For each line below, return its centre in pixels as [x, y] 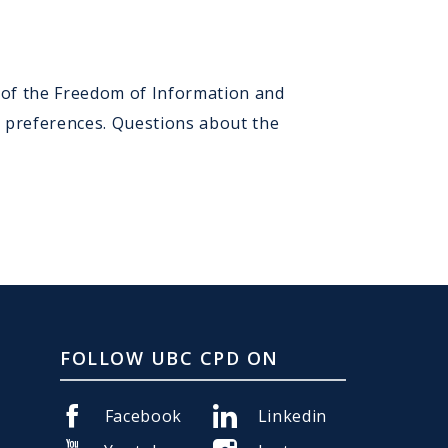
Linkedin [292, 415]
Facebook [143, 415]
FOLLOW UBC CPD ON [169, 357]
